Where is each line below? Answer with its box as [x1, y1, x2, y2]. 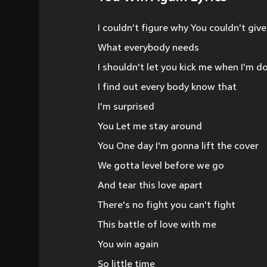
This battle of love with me [98, 220, 216, 231]
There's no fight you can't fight [98, 200, 235, 211]
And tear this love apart [98, 181, 203, 191]
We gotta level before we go [98, 161, 224, 172]
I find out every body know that [98, 82, 237, 93]
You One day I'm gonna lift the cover [98, 141, 259, 152]
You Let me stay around [98, 122, 202, 132]
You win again [98, 240, 159, 250]
